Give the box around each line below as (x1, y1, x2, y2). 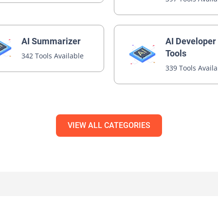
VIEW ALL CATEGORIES (68, 120, 150, 130)
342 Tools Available (21, 51, 84, 61)
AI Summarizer (21, 36, 81, 47)
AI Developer (165, 36, 217, 46)
